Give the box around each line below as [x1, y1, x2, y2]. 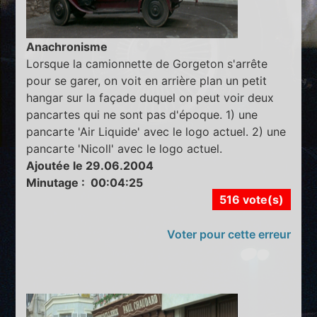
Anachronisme [26, 39, 108, 54]
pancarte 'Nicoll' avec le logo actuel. [26, 141, 223, 156]
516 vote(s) [219, 192, 284, 207]
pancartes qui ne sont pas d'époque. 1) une [26, 107, 258, 122]
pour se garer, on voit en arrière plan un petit [26, 73, 267, 88]
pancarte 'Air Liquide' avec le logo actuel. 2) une [26, 124, 287, 139]
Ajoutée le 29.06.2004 [26, 158, 154, 173]
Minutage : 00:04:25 [26, 175, 144, 190]
